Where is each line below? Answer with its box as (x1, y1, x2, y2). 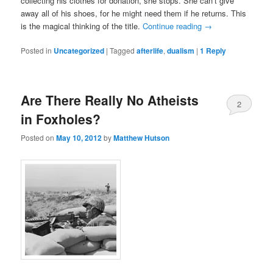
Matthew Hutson (113, 132, 170, 144)
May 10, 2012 (56, 132, 102, 144)
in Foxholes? (21, 109, 101, 128)
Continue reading (143, 19, 205, 32)
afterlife (136, 44, 164, 56)
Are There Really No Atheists (21, 90, 199, 109)
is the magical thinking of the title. (21, 19, 143, 32)
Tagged (110, 44, 135, 55)
